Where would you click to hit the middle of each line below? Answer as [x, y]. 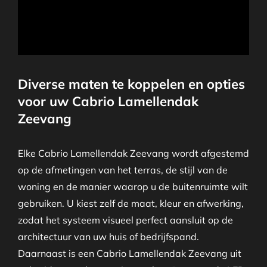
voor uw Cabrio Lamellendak [108, 101]
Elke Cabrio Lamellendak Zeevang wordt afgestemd [133, 153]
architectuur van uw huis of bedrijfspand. [108, 237]
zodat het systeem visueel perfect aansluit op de [125, 220]
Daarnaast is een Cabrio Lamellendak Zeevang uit [129, 254]
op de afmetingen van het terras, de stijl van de [122, 170]
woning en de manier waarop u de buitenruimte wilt [133, 187]
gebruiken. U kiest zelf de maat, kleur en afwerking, [131, 204]
